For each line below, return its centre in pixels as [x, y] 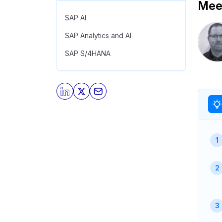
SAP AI [76, 18]
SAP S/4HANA [88, 53]
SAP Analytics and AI [98, 35]
